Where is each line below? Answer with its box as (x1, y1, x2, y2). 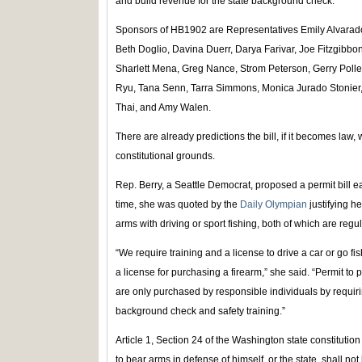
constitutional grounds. (116, 149, 215, 162)
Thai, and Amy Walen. (116, 101, 211, 113)
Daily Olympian (240, 198, 307, 210)
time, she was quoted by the (116, 198, 240, 210)
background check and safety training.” (116, 305, 285, 317)
